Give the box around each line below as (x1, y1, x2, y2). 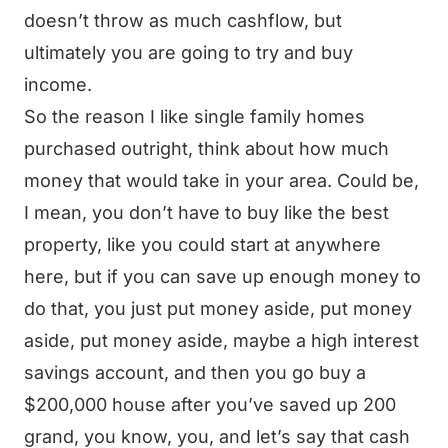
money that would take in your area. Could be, (24, 170, 419, 191)
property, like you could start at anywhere (24, 234, 381, 255)
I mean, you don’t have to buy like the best (24, 202, 389, 223)
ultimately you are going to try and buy (24, 42, 353, 63)
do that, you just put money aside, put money (24, 298, 412, 319)
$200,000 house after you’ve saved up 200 (24, 394, 396, 415)
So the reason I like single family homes (24, 106, 365, 127)
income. (24, 74, 92, 95)
